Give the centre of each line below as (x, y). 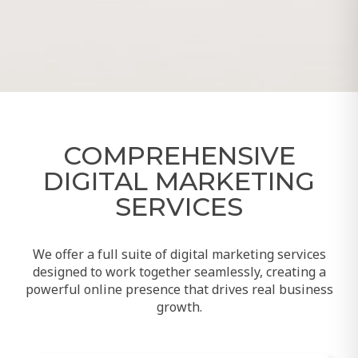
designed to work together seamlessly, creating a (179, 271)
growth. (179, 306)
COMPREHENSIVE (179, 155)
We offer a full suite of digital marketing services (179, 254)
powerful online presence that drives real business (179, 289)
